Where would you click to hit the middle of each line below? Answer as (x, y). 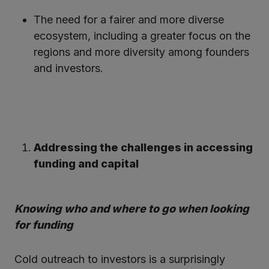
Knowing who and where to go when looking (132, 208)
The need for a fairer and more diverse (129, 19)
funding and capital (86, 163)
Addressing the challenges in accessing (143, 147)
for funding (44, 225)
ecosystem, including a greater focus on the (142, 35)
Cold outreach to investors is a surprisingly (120, 259)
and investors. (68, 68)
